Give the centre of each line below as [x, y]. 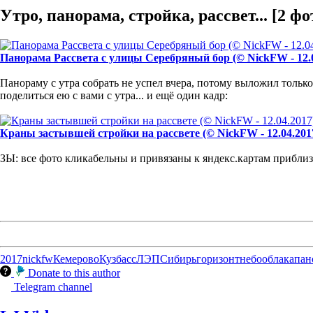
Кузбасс [118, 259]
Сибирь [178, 259]
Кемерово [76, 259]
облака [278, 259]
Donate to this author [74, 272]
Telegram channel [53, 286]
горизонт [218, 259]
